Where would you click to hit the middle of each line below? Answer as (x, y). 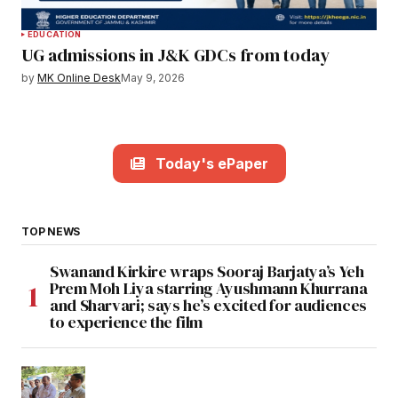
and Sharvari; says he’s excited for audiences (208, 306)
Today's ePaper (211, 164)
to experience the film (127, 322)
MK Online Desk (79, 78)
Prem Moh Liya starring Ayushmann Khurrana (209, 289)
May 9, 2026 (153, 78)
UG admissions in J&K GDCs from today (175, 56)
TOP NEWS (51, 232)
